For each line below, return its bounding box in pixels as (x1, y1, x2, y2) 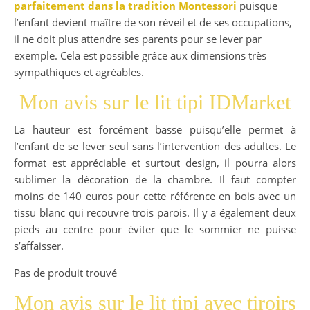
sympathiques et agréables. (14, 65, 144, 80)
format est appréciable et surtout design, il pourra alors (14, 156, 296, 170)
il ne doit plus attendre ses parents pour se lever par (14, 32, 262, 46)
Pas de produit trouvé (14, 266, 117, 280)
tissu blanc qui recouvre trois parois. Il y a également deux (14, 206, 296, 220)
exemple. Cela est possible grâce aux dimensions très (14, 48, 266, 63)
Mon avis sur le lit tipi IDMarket (19, 91, 291, 114)
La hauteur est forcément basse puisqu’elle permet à (14, 122, 296, 137)
